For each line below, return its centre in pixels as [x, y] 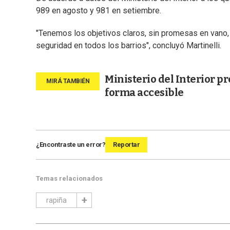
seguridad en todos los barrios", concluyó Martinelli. [129, 46]
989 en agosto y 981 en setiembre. [99, 11]
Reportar [126, 145]
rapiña [56, 200]
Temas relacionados [69, 179]
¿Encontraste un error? [71, 145]
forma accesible [144, 93]
